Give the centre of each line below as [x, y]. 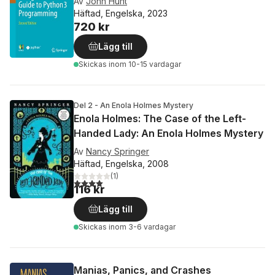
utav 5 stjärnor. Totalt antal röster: [154, 181]
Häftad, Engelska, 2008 [121, 164]
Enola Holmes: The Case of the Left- [160, 118]
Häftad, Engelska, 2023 [121, 13]
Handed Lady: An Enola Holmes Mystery [168, 133]
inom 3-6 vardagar [142, 227]
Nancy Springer [118, 151]
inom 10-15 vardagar [145, 64]
